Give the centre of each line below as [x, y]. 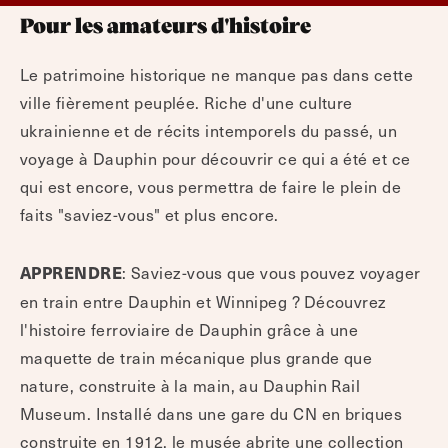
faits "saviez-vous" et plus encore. [149, 214]
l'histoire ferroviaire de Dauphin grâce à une [189, 329]
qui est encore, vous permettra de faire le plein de [210, 186]
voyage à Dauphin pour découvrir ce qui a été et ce [215, 158]
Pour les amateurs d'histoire [165, 28]
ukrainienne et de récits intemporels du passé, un [209, 130]
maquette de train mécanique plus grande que [196, 357]
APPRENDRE [71, 273]
